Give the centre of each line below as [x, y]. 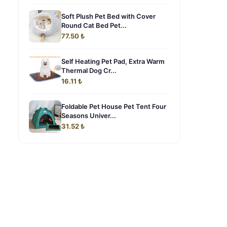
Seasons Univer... [89, 116]
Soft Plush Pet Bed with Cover [108, 16]
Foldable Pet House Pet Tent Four [114, 106]
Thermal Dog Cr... [89, 70]
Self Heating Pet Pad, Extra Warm [113, 61]
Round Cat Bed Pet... [94, 25]
